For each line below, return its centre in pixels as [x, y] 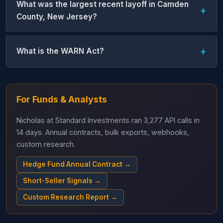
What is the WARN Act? [60, 51]
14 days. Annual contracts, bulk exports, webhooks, [103, 132]
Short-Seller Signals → [62, 180]
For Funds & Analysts [62, 99]
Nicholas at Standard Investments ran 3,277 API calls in [108, 120]
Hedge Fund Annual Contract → [77, 164]
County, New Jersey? [57, 16]
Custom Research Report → [70, 197]
